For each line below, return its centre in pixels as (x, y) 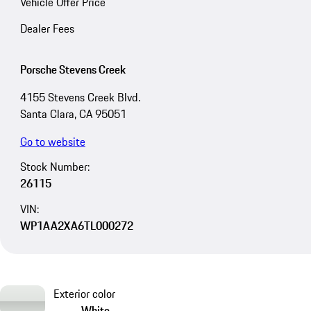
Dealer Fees (47, 28)
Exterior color (84, 293)
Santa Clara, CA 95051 (73, 114)
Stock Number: (54, 167)
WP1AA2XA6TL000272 (76, 226)
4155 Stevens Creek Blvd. (80, 97)
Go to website (52, 141)
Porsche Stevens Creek (73, 69)
